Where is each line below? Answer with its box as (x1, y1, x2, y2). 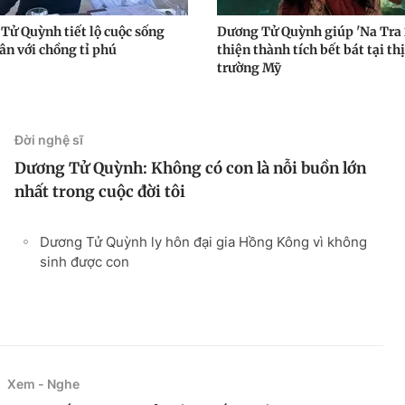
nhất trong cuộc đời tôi (14, 181, 185, 202)
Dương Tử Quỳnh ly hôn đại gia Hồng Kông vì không (40, 232, 367, 250)
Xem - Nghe (7, 375, 80, 391)
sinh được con (40, 252, 129, 270)
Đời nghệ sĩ (14, 131, 83, 147)
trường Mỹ (217, 59, 281, 76)
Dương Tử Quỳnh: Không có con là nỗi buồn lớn (14, 157, 366, 178)
